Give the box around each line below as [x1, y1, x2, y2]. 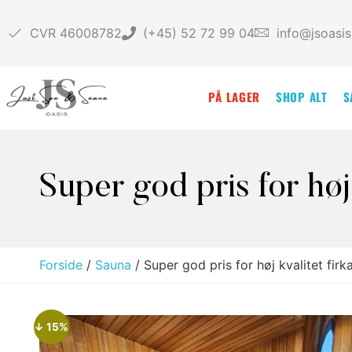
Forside [39, 256, 82, 273]
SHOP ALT [276, 87, 328, 105]
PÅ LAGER [208, 87, 261, 105]
